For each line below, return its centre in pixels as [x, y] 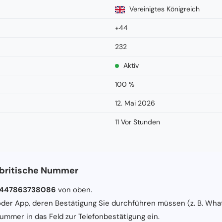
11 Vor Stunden [138, 122]
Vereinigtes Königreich [164, 9]
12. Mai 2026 [135, 103]
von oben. [74, 190]
